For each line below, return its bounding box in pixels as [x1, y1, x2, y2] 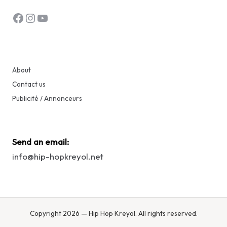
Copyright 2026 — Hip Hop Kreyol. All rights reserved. [29, 208, 198, 218]
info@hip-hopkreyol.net [12, 151, 103, 162]
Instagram [24, 10, 82, 26]
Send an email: [12, 136, 69, 147]
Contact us [12, 80, 46, 89]
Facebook [12, 10, 66, 26]
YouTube [36, 10, 82, 26]
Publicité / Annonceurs [12, 94, 82, 103]
